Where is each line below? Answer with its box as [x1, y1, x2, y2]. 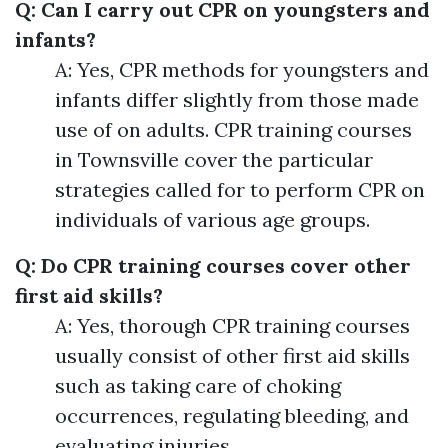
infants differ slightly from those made [55, 87, 419, 113]
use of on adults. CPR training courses [55, 117, 412, 143]
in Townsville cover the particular [55, 147, 373, 173]
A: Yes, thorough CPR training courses [55, 313, 410, 339]
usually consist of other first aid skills [55, 343, 410, 369]
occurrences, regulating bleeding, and [55, 403, 409, 429]
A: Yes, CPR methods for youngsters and [55, 57, 429, 83]
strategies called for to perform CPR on [55, 177, 425, 203]
